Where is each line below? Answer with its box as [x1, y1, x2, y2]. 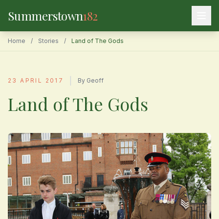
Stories [38, 37, 59, 44]
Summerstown [8, 8, 83, 23]
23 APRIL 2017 [8, 77, 64, 84]
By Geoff [78, 77, 104, 84]
